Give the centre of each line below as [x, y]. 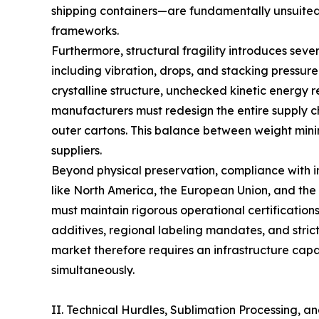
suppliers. [77, 150]
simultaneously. [93, 270]
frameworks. [85, 30]
